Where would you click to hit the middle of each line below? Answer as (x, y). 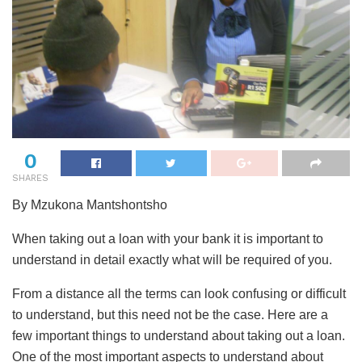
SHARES (30, 178)
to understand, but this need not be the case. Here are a (170, 314)
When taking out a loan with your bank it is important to (168, 238)
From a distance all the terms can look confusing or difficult (179, 293)
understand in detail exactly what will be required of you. (172, 259)
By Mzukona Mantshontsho (90, 204)
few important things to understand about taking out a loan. (179, 335)
